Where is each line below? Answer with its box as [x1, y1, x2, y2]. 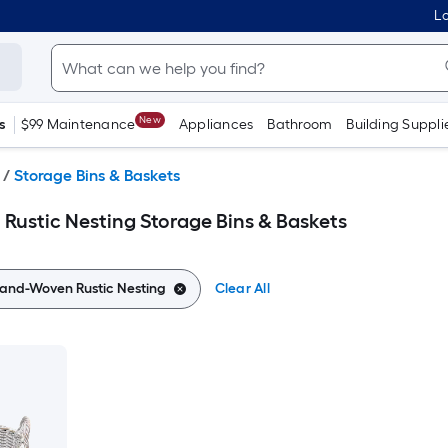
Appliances [178, 116, 254, 133]
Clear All [214, 280, 270, 297]
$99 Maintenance [20, 116, 136, 133]
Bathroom [267, 116, 333, 133]
